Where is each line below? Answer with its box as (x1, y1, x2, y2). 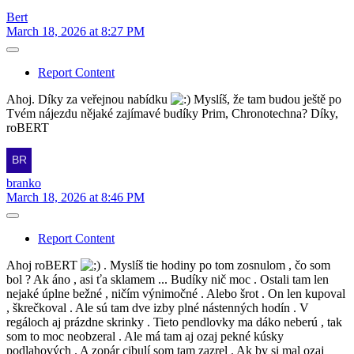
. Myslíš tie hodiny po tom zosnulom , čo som (100, 258, 330, 272)
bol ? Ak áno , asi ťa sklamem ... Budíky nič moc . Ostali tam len (6, 272, 329, 286)
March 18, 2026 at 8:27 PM (6, 24, 145, 38)
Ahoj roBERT (6, 258, 81, 272)
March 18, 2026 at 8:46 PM (6, 190, 145, 204)
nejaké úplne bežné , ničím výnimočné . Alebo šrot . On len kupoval (6, 286, 345, 300)
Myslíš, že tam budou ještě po (190, 92, 341, 106)
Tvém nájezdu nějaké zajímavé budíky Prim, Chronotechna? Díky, (6, 106, 338, 120)
